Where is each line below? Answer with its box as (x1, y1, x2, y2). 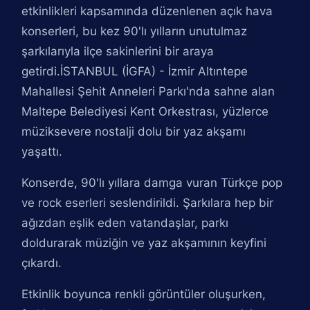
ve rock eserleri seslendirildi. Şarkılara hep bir (21, 196, 274, 210)
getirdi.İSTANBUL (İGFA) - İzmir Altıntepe (21, 64, 248, 78)
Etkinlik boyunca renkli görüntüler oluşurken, (21, 287, 266, 301)
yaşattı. (21, 145, 63, 158)
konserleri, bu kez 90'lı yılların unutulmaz (21, 24, 248, 38)
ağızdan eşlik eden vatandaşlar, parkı (21, 216, 229, 230)
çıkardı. (21, 256, 62, 270)
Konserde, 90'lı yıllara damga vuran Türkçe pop (21, 176, 283, 190)
